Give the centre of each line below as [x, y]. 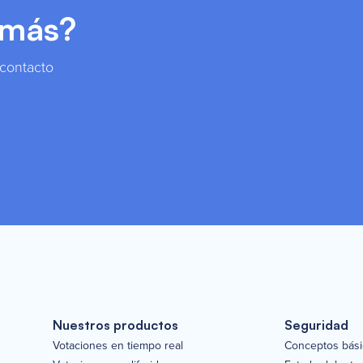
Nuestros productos [115, 325]
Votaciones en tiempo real [117, 346]
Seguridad [317, 325]
